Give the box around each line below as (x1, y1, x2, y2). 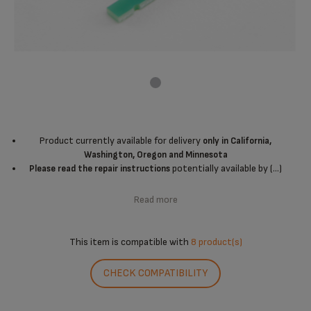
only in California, (203, 135, 271, 147)
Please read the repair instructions (29, 163, 170, 175)
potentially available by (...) (170, 162, 282, 175)
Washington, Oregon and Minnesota (83, 149, 228, 161)
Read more (133, 194, 178, 206)
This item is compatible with (69, 236, 191, 249)
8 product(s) (190, 236, 242, 249)
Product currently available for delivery (40, 135, 203, 147)
